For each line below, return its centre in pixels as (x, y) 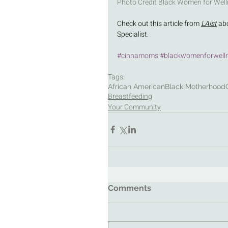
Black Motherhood (195, 86)
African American (136, 86)
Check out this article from (159, 23)
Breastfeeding (130, 96)
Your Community (134, 107)
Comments (130, 188)
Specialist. (134, 34)
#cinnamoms (138, 55)
